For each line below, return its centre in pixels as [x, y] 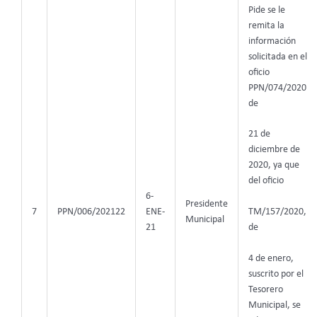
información [272, 41]
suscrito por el [276, 275]
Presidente [206, 204]
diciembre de [274, 150]
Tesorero [265, 290]
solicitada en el [277, 57]
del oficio [266, 181]
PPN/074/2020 [277, 88]
